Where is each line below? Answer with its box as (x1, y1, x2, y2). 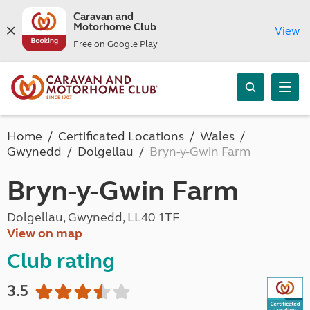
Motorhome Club (73, 21, 156, 33)
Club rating (7, 248, 115, 273)
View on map (7, 226, 82, 241)
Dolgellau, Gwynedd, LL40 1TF (7, 210, 179, 225)
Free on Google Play (73, 39, 158, 50)
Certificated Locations (58, 129, 184, 144)
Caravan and (73, 10, 134, 23)
